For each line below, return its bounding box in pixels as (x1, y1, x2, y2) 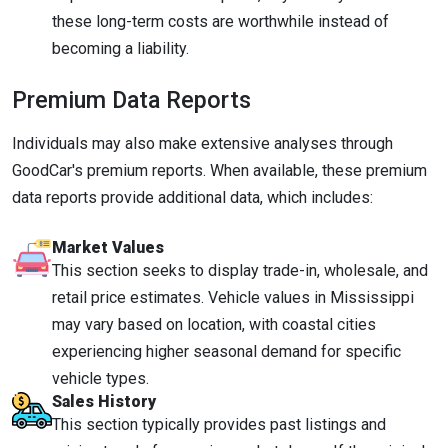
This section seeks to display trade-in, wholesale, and (52, 261, 428, 281)
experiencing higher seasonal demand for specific (52, 342, 401, 362)
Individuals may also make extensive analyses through (12, 133, 393, 153)
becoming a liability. (52, 38, 189, 58)
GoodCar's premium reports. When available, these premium (12, 160, 427, 180)
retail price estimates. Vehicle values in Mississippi (52, 288, 414, 308)
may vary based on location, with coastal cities (52, 315, 376, 335)
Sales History (52, 392, 156, 412)
